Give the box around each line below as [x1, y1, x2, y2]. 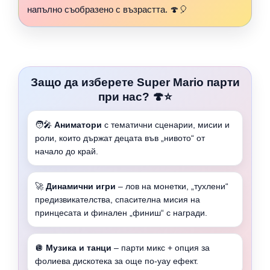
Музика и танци [46, 242, 111, 253]
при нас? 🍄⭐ [98, 90, 172, 103]
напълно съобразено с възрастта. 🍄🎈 [27, 4, 188, 14]
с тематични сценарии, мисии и [102, 119, 230, 130]
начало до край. [35, 146, 98, 156]
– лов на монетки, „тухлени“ [116, 181, 228, 191]
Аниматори [54, 119, 102, 130]
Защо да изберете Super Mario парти [30, 75, 240, 89]
